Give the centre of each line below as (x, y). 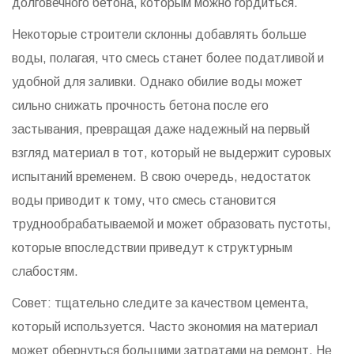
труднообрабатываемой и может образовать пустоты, (171, 224)
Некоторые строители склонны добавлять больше (159, 34)
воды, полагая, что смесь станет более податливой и (168, 58)
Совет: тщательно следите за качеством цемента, (160, 303)
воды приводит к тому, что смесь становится (144, 200)
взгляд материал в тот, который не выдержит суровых (171, 153)
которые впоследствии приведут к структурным (152, 247)
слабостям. (45, 271)
